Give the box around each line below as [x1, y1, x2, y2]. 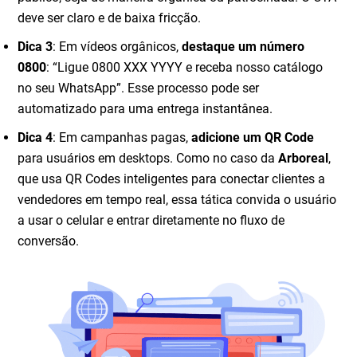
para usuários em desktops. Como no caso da [18, 151, 279, 167]
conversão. [18, 233, 80, 249]
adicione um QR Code [191, 130, 315, 146]
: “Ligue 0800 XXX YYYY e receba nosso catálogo [46, 60, 324, 76]
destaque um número [182, 39, 305, 55]
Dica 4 [18, 130, 53, 146]
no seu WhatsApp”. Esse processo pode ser [18, 80, 260, 96]
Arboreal [278, 151, 329, 167]
